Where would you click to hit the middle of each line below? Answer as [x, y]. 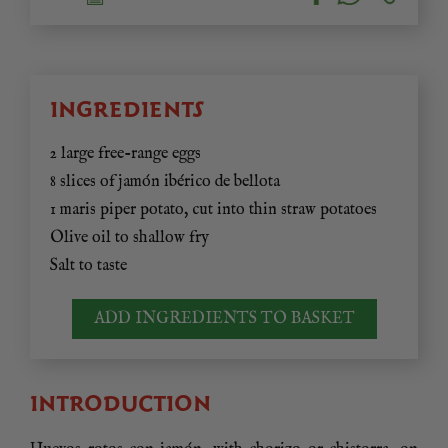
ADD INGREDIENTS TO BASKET [224, 319]
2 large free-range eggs [125, 154]
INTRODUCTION [120, 404]
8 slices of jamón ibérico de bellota [165, 182]
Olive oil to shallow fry [129, 238]
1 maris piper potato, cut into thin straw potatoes [213, 210]
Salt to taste [88, 266]
